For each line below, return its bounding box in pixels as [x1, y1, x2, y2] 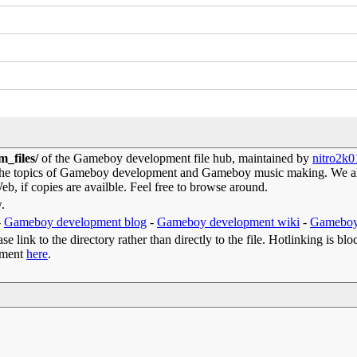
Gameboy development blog [4, 215, 147, 229]
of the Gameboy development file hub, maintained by [38, 151, 313, 165]
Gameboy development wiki [157, 215, 300, 229]
